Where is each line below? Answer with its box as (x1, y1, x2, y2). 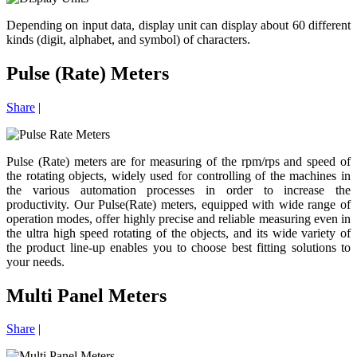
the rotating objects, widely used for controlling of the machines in (6, 168, 351, 182)
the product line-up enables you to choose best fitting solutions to (6, 240, 351, 254)
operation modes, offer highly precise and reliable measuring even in (6, 211, 351, 226)
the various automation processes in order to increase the (6, 182, 351, 197)
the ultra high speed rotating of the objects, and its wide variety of (6, 226, 351, 240)
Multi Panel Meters (6, 284, 167, 306)
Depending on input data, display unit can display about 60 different (6, 18, 351, 32)
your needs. (6, 254, 65, 269)
